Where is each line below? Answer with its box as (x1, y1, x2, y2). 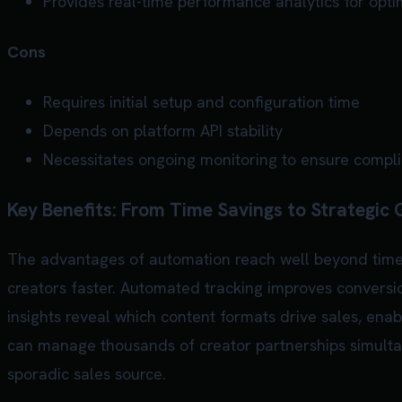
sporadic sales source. (7, 363, 166, 384)
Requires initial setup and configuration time (43, 91, 360, 112)
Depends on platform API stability (43, 119, 283, 141)
